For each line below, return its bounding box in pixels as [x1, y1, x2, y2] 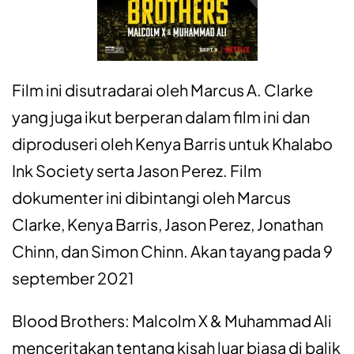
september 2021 [12, 268, 134, 288]
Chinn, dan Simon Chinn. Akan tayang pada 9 [12, 241, 333, 262]
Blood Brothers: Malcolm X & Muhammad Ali [12, 311, 332, 331]
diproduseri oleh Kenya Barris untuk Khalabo [12, 134, 333, 154]
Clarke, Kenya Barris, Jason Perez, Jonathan [12, 214, 323, 235]
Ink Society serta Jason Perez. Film [12, 160, 262, 181]
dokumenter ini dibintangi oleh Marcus [12, 187, 291, 208]
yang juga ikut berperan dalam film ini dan [12, 107, 310, 127]
